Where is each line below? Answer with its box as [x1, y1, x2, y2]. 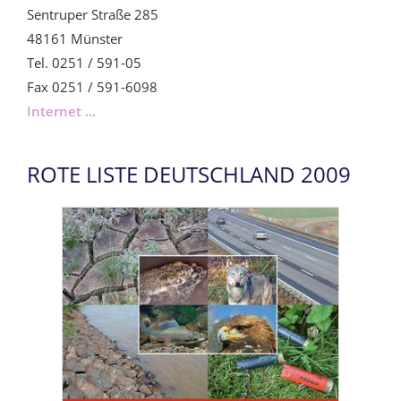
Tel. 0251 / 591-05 [27, 53, 141, 72]
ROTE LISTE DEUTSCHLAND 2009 [27, 158, 351, 189]
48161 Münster [27, 29, 123, 47]
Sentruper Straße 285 [27, 4, 158, 23]
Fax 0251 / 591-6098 [27, 77, 158, 96]
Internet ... [27, 101, 96, 120]
